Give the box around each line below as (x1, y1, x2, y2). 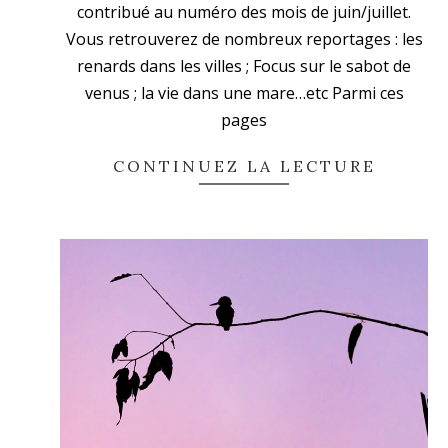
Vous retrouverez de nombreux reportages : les (65, 28, 423, 51)
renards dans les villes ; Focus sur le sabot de (77, 55, 411, 78)
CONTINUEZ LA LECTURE (112, 156, 376, 177)
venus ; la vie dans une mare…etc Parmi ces (84, 82, 404, 105)
